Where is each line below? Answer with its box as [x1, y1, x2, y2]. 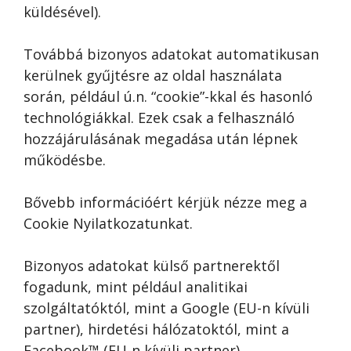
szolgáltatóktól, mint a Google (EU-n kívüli [24, 299, 309, 317]
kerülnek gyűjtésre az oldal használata [24, 66, 282, 85]
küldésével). [24, 2, 101, 21]
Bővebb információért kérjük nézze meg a [24, 193, 307, 212]
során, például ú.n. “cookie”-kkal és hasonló [24, 87, 313, 106]
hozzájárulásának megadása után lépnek [24, 129, 298, 148]
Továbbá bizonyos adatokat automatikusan [24, 45, 319, 63]
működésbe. [24, 150, 106, 169]
